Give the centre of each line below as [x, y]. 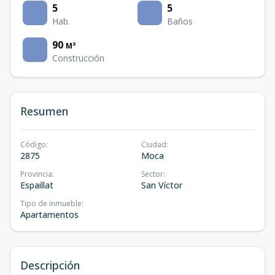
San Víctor [162, 185]
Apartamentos [49, 215]
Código [33, 145]
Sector [152, 174]
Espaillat [37, 185]
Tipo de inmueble [51, 203]
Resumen [44, 111]
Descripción [50, 265]
